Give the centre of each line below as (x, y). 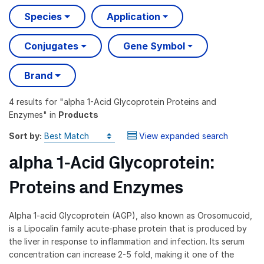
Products (78, 114)
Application (133, 17)
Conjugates (51, 46)
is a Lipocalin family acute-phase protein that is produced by (128, 228)
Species (43, 17)
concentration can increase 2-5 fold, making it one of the (121, 254)
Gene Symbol (154, 46)
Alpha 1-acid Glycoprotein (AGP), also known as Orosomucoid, (131, 215)
